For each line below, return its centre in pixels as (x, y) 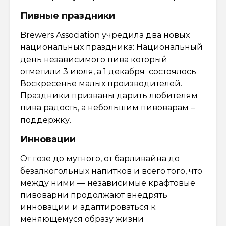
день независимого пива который (94, 59)
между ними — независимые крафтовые (108, 183)
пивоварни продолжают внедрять (94, 195)
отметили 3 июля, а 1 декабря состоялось (108, 71)
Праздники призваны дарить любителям (109, 95)
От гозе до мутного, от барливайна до (100, 158)
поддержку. (46, 120)
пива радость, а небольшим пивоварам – (107, 107)
